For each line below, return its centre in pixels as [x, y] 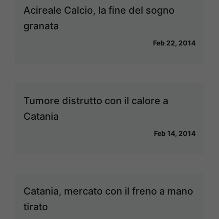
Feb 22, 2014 [174, 43]
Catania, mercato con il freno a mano [108, 191]
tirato [36, 207]
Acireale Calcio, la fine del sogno [99, 11]
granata [41, 26]
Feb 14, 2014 [175, 133]
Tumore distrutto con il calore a [96, 101]
